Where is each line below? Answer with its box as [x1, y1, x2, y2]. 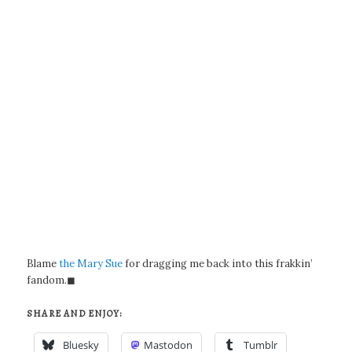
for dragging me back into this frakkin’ [123, 256, 313, 270]
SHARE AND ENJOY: [27, 307, 123, 321]
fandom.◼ [27, 273, 76, 287]
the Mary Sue [59, 256, 123, 270]
